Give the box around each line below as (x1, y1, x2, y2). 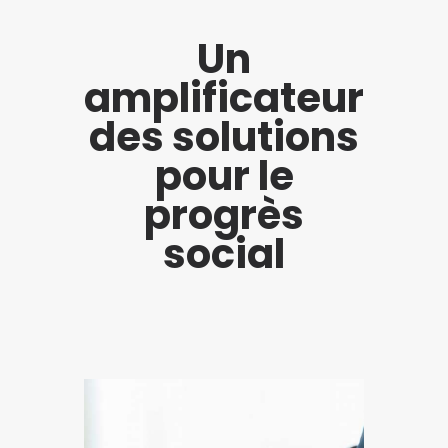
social (163, 226, 285, 283)
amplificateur (84, 70, 364, 127)
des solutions (89, 109, 359, 166)
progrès (144, 187, 304, 244)
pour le (154, 148, 294, 205)
